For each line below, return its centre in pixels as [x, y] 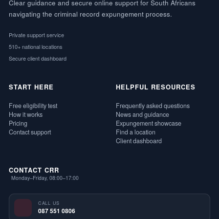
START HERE [32, 87]
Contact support [30, 132]
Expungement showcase [148, 123]
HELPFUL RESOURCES [156, 87]
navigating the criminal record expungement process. [90, 14]
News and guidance [142, 114]
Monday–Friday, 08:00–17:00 [45, 177]
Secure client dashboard [38, 58]
